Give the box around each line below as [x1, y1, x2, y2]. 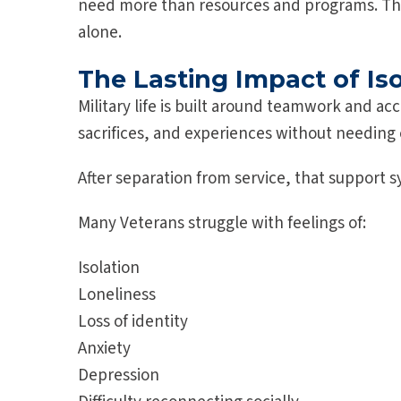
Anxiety [78, 337, 131, 362]
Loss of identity [78, 310, 188, 335]
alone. [78, 21, 122, 46]
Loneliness [78, 283, 156, 308]
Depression [78, 363, 159, 388]
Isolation [78, 256, 140, 281]
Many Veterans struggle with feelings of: [78, 211, 366, 236]
